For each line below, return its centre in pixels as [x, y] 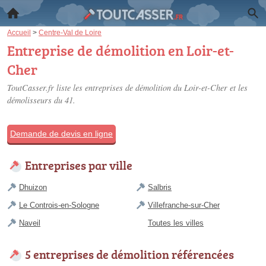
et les [237, 88]
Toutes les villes [176, 223]
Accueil [19, 32]
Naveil [30, 223]
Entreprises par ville [79, 165]
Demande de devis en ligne [61, 134]
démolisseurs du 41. [41, 100]
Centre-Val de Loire [70, 32]
